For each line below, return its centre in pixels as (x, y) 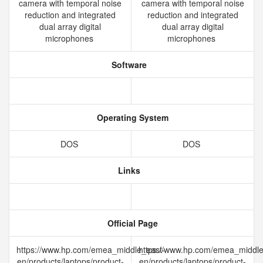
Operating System (131, 117)
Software (128, 65)
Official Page (131, 223)
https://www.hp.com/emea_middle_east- (91, 249)
